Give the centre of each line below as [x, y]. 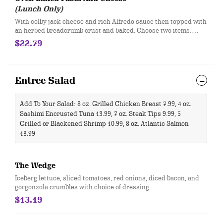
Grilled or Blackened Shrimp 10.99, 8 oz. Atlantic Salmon [104, 123]
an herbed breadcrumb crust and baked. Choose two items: [103, 30]
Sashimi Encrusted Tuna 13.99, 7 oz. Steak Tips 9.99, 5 [100, 113]
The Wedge [35, 166]
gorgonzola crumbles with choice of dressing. [83, 187]
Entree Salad [45, 81]
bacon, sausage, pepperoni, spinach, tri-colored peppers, [100, 39]
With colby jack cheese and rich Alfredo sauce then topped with [111, 21]
